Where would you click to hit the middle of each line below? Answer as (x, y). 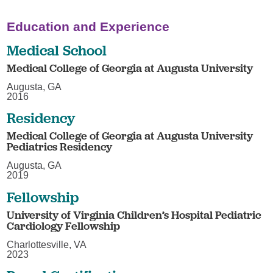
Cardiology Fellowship (64, 225)
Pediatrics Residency (60, 147)
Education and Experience (88, 27)
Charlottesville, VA (47, 244)
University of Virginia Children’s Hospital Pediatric (134, 214)
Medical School (57, 50)
